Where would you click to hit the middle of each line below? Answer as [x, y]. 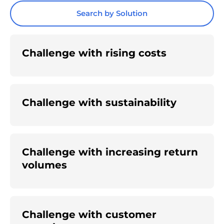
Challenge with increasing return [110, 152]
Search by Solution [112, 13]
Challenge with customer [89, 214]
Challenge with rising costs [94, 53]
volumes [44, 165]
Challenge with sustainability [99, 102]
